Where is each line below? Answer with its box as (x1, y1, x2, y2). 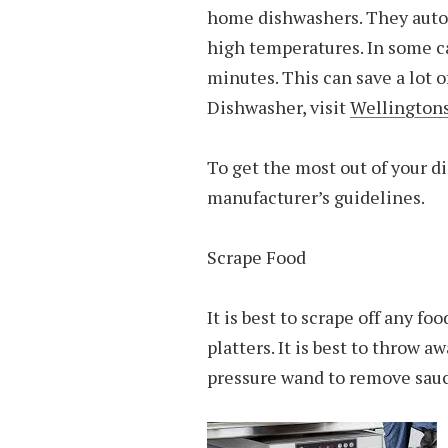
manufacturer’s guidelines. (207, 185, 425, 209)
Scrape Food (207, 245, 306, 269)
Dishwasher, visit (207, 95, 350, 119)
